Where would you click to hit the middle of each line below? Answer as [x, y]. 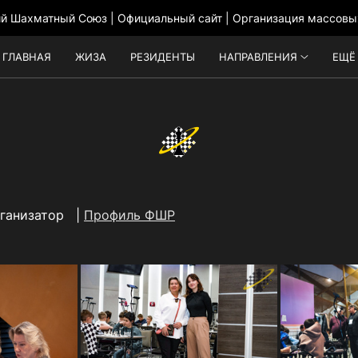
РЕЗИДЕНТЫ [163, 57]
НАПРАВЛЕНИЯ [259, 57]
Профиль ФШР [129, 215]
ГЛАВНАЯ [27, 57]
